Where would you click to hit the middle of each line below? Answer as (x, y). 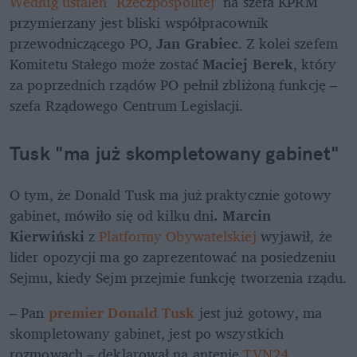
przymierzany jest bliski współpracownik (139, 22)
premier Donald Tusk (122, 312)
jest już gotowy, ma (259, 312)
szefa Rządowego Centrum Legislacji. (127, 105)
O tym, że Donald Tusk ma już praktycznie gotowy (171, 194)
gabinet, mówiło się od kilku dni (112, 215)
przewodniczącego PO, (83, 43)
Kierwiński (47, 235)
